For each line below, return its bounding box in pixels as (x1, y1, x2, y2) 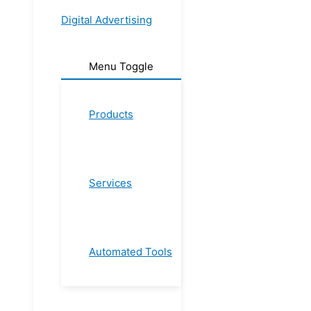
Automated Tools (89, 245, 172, 258)
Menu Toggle (89, 60, 153, 73)
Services (89, 176, 132, 190)
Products (89, 108, 133, 121)
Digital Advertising (61, 13, 152, 26)
